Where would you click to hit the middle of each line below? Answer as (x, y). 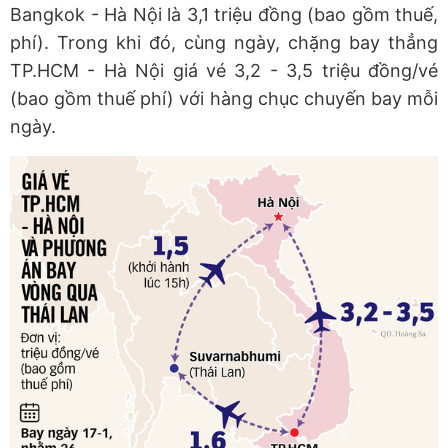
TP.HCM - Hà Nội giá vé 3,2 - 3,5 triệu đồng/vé (224, 70)
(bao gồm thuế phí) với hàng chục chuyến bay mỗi (224, 98)
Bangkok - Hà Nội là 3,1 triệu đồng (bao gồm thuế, (224, 14)
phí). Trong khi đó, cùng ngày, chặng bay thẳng (224, 42)
